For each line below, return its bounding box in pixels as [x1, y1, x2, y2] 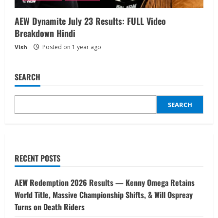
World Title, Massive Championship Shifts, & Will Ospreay [15, 189, 193, 201]
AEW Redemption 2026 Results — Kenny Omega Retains [15, 177, 195, 189]
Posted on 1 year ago [41, 43, 101, 52]
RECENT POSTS [15, 152, 60, 164]
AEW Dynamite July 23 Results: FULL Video [15, 15, 166, 28]
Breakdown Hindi [15, 27, 75, 40]
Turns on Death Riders [15, 201, 85, 213]
